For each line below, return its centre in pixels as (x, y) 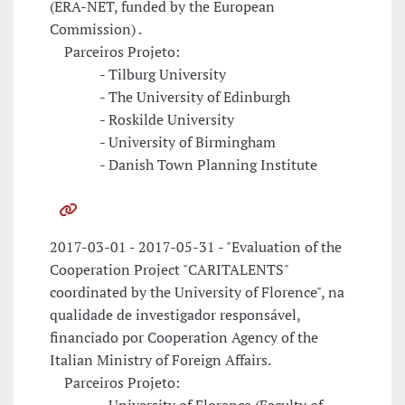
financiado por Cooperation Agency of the (184, 338)
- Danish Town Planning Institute (184, 165)
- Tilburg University (138, 75)
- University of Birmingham (163, 142)
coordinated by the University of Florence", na (197, 292)
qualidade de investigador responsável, (175, 315)
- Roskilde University (142, 120)
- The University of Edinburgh (170, 97)
